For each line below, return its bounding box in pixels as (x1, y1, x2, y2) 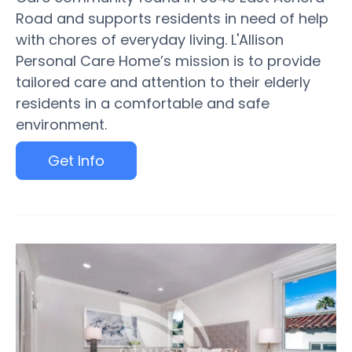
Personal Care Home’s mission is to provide (16, 51, 321, 71)
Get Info (48, 151, 104, 170)
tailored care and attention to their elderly (16, 72, 310, 92)
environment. (16, 115, 107, 134)
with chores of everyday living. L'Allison (16, 30, 284, 49)
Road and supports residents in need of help (16, 9, 328, 28)
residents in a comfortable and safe (16, 93, 269, 113)
